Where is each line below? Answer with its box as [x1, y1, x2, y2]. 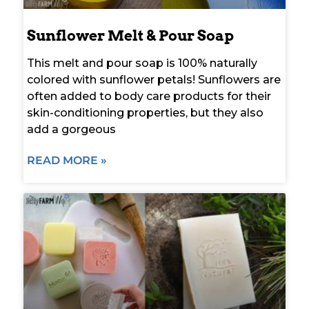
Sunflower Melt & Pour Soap [27, 26, 234, 44]
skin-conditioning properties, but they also [27, 106, 263, 119]
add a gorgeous [27, 122, 116, 136]
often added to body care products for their [27, 89, 271, 103]
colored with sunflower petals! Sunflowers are [27, 72, 281, 86]
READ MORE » [27, 153, 107, 167]
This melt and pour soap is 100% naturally [27, 56, 257, 70]
